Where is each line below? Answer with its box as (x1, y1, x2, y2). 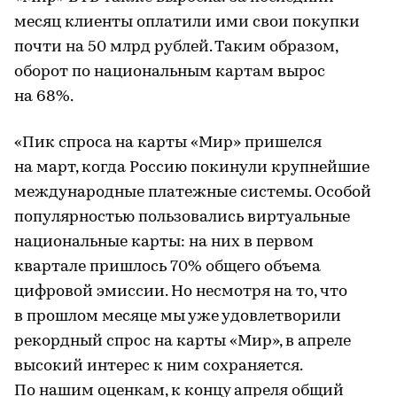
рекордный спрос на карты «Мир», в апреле (14, 333, 351, 350)
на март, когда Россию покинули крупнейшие (14, 160, 370, 176)
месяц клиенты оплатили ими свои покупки (14, 14, 360, 31)
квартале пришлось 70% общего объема (14, 259, 321, 276)
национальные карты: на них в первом (14, 234, 314, 251)
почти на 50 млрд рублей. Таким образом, (14, 39, 338, 56)
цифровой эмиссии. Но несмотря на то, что (14, 284, 347, 300)
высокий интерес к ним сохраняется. (14, 358, 302, 375)
